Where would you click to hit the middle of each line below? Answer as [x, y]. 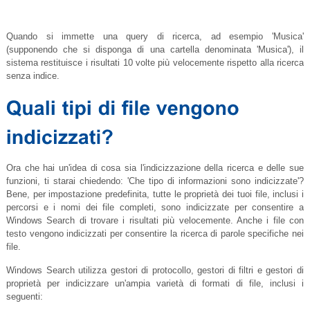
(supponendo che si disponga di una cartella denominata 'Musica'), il [155, 50]
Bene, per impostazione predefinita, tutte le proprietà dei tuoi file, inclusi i [155, 194]
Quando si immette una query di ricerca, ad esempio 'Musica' [155, 37]
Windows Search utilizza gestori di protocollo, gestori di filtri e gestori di [155, 271]
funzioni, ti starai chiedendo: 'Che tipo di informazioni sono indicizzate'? [155, 181]
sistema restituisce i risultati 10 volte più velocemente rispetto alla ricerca [155, 63]
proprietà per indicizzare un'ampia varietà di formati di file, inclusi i [155, 284]
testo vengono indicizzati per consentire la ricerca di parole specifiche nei [155, 234]
